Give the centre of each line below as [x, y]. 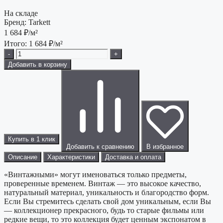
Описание [23, 157]
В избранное [165, 147]
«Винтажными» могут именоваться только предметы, [95, 175]
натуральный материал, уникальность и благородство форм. [107, 193]
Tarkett [39, 22]
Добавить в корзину [38, 65]
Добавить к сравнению [100, 147]
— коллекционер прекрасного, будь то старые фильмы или [104, 211]
